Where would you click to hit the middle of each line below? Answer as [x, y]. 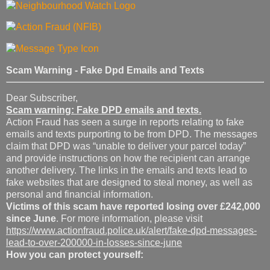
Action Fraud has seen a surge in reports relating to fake [125, 122]
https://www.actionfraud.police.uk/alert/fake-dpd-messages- [131, 230]
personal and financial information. [80, 194]
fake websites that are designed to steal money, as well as [129, 182]
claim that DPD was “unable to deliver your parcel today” [126, 146]
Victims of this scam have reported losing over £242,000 [133, 206]
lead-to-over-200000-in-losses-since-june [94, 242]
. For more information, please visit [129, 218]
